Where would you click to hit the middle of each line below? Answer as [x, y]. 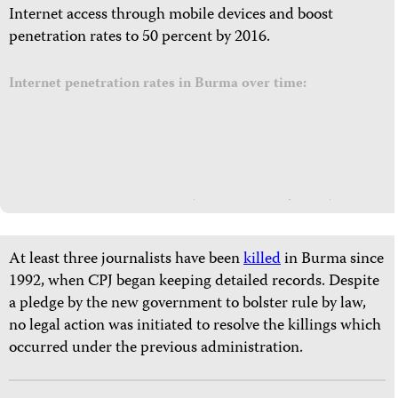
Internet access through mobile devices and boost [171, 16]
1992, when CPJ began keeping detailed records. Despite [194, 283]
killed [262, 260]
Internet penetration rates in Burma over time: [158, 85]
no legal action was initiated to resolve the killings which [195, 327]
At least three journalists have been [126, 260]
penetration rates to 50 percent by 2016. [139, 38]
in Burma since [332, 260]
